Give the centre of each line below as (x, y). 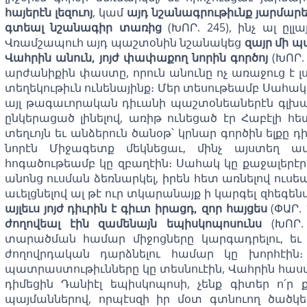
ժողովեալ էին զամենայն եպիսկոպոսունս (133, 223)
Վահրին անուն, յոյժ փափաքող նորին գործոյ (136, 57)
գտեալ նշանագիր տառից (83, 27)
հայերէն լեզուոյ (48, 12)
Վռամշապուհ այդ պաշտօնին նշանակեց (124, 42)
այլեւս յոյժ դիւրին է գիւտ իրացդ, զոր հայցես (136, 208)
